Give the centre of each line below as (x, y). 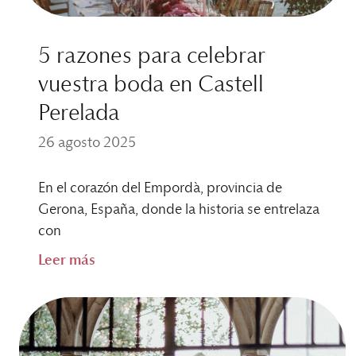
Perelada (79, 113)
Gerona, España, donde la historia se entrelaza (179, 209)
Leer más (67, 260)
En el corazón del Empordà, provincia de (160, 188)
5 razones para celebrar (152, 56)
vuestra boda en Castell (151, 85)
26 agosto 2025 (87, 143)
